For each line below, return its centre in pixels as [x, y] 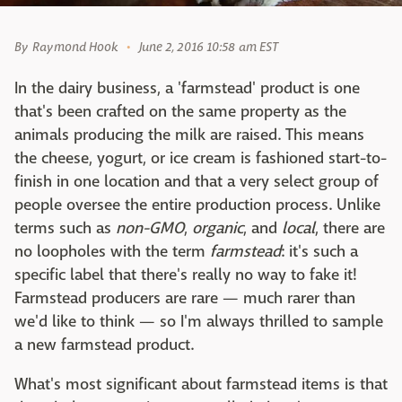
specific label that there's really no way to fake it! [186, 275]
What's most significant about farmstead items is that [201, 385]
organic [218, 229]
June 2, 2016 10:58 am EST [209, 47]
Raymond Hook [75, 47]
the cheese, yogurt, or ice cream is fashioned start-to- [201, 159]
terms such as [65, 229]
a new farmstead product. [104, 345]
